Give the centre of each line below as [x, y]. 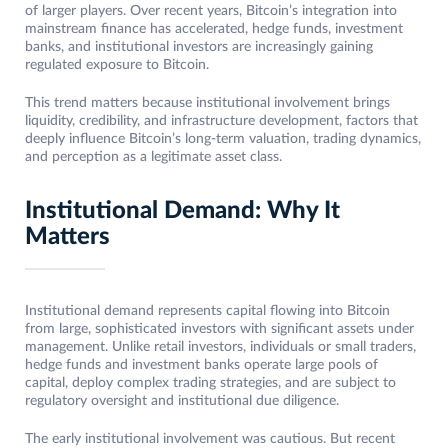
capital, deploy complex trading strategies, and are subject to [210, 383]
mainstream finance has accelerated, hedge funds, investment [214, 29]
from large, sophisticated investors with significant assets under [219, 329]
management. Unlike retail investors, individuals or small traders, [220, 347]
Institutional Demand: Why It [182, 211]
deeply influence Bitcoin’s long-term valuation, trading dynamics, [223, 139]
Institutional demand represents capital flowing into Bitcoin [207, 311]
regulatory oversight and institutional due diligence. [182, 401]
